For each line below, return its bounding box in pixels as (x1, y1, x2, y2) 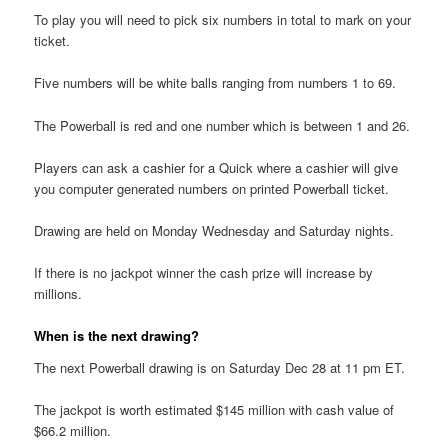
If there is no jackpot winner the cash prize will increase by (34, 262, 374, 282)
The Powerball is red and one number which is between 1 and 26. (34, 115, 411, 135)
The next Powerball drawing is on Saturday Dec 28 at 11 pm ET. (34, 357, 406, 377)
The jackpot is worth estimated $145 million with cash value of (34, 399, 395, 419)
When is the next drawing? (34, 326, 200, 346)
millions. (34, 283, 83, 303)
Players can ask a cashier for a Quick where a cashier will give (34, 157, 399, 177)
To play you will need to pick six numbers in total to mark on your (34, 10, 412, 30)
